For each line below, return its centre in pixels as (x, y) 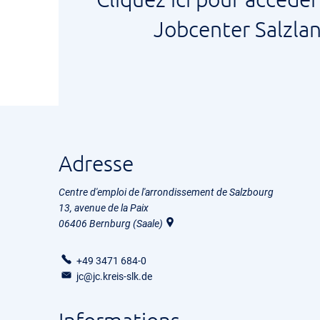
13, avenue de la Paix (104, 208)
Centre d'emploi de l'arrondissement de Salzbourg (166, 192)
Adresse (96, 163)
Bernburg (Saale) (126, 224)
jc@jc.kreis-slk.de (114, 276)
